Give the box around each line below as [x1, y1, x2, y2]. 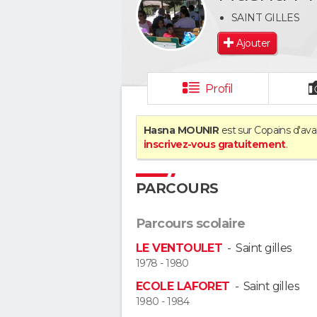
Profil [204, 82, 234, 96]
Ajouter [236, 36, 270, 50]
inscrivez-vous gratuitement [144, 138, 286, 151]
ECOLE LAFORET [136, 279, 230, 294]
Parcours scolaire [136, 216, 246, 231]
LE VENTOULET [136, 241, 223, 255]
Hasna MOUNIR [144, 124, 219, 137]
